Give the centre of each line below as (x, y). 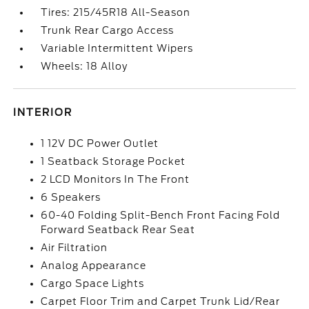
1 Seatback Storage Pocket (113, 161)
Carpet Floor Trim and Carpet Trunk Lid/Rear (161, 301)
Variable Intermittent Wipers (117, 48)
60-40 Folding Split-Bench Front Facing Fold (161, 215)
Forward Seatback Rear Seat (118, 230)
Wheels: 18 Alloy (84, 66)
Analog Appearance (94, 266)
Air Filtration (74, 248)
